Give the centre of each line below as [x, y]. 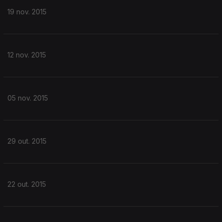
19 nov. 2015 [27, 12]
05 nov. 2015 [28, 98]
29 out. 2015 [27, 141]
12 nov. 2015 [27, 55]
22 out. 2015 [27, 184]
